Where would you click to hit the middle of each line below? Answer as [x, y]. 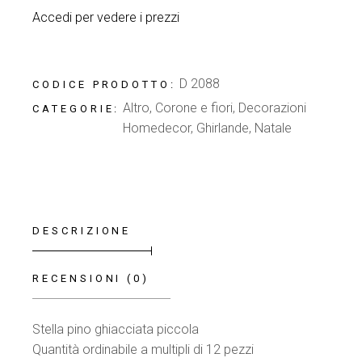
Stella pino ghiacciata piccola [116, 329]
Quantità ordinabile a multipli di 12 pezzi [143, 349]
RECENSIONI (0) [91, 278]
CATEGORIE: [76, 109]
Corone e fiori [194, 108]
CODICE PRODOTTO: [104, 84]
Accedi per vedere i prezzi [106, 17]
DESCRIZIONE [82, 231]
